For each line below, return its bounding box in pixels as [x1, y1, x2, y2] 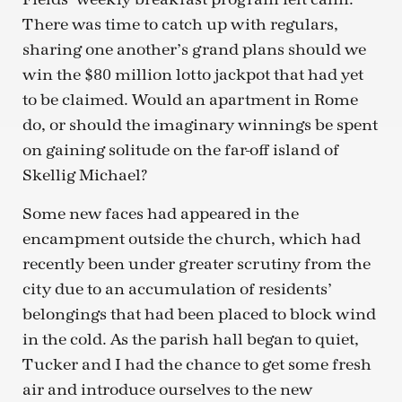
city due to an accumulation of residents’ [22, 279, 332, 299]
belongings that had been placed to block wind [22, 304, 376, 324]
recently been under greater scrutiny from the [22, 254, 371, 274]
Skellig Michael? [22, 166, 147, 186]
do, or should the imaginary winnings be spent [22, 116, 378, 135]
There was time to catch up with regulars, [22, 15, 338, 35]
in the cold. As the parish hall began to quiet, [22, 329, 359, 349]
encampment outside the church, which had [22, 229, 361, 249]
